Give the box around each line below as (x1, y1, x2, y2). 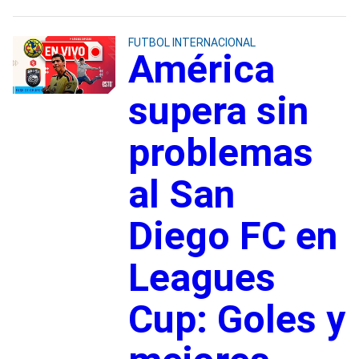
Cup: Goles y (127, 296, 345, 342)
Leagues (127, 254, 276, 301)
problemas (127, 129, 313, 175)
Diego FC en (127, 212, 337, 259)
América (127, 46, 275, 92)
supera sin (127, 87, 309, 134)
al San (127, 171, 235, 217)
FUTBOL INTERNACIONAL (127, 35, 256, 49)
